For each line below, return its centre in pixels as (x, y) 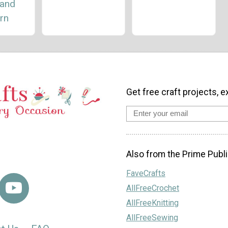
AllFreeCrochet (153, 188)
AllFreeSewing (152, 218)
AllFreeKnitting (152, 203)
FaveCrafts (146, 174)
